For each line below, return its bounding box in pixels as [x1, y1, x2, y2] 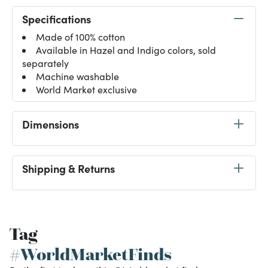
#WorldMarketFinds [10, 243, 172, 265]
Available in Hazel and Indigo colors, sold [36, 44, 216, 56]
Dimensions [22, 116, 79, 132]
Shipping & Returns [22, 160, 115, 176]
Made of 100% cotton [36, 31, 125, 43]
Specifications [22, 11, 91, 26]
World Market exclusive [36, 83, 137, 96]
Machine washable [36, 70, 119, 83]
